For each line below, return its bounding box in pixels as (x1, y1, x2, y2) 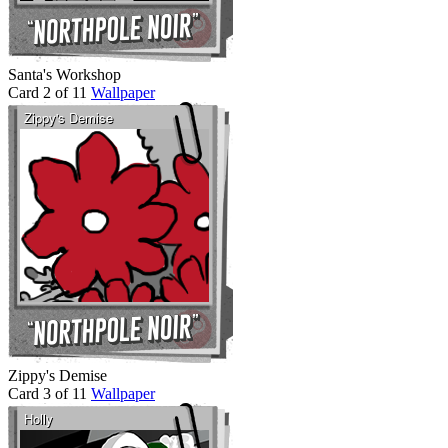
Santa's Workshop (8, 65, 121, 83)
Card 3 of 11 (8, 384, 87, 402)
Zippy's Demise (8, 366, 107, 384)
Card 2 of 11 (8, 83, 87, 101)
